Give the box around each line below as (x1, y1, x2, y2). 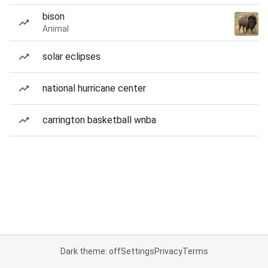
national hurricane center (42, 83, 146, 94)
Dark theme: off (60, 246, 121, 256)
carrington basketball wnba (42, 114, 156, 126)
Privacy (154, 246, 182, 256)
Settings (120, 246, 154, 256)
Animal (42, 24, 69, 33)
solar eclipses (42, 51, 100, 62)
